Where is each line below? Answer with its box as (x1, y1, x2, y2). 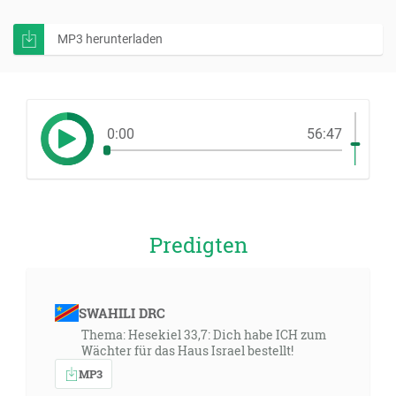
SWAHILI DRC (78, 304, 165, 322)
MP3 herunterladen (57, 32, 163, 46)
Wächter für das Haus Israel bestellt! (81, 342, 293, 359)
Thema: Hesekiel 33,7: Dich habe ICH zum (81, 326, 326, 343)
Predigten (148, 231, 247, 259)
